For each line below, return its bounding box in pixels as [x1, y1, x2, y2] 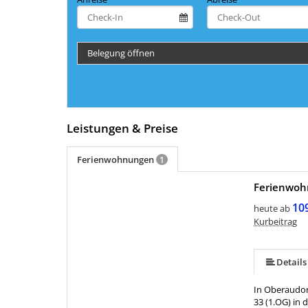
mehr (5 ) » [77, 193, 120, 206]
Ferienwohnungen [77, 153, 156, 166]
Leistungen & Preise [67, 120, 178, 137]
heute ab [254, 202, 291, 215]
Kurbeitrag [254, 215, 298, 228]
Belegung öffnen [87, 47, 155, 60]
